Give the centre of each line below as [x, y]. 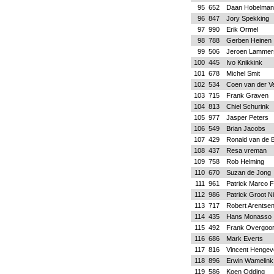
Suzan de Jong [248, 172]
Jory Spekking [247, 18]
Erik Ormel [242, 29]
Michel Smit [243, 73]
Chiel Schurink [247, 106]
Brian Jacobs [246, 128]
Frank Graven [247, 95]
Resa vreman [246, 150]
